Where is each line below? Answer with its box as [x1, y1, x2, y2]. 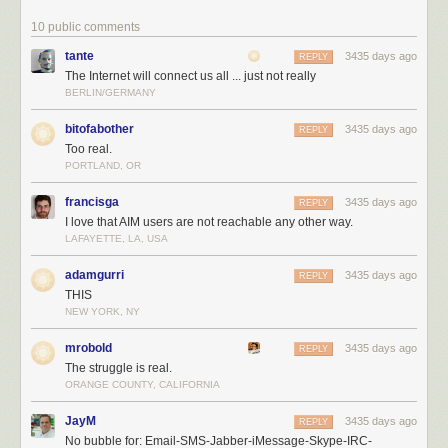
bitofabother [65, 122, 134, 137]
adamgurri [65, 268, 124, 283]
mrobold [65, 341, 112, 356]
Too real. [65, 142, 112, 157]
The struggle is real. [65, 361, 172, 376]
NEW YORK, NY [65, 306, 140, 318]
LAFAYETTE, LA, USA [65, 233, 168, 245]
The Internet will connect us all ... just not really [65, 69, 316, 84]
